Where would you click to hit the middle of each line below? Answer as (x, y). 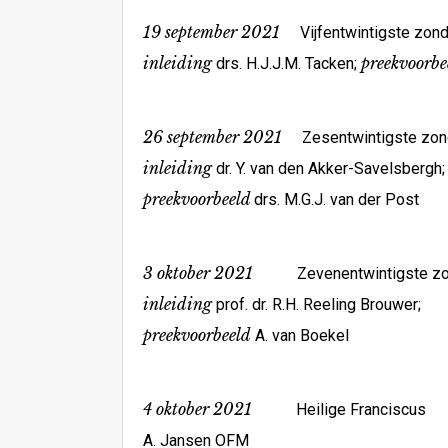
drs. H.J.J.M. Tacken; (286, 63)
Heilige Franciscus (361, 409)
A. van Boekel (300, 335)
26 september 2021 (212, 137)
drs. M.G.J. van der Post (336, 199)
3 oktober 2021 (220, 273)
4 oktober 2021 (219, 409)
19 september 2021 (211, 32)
